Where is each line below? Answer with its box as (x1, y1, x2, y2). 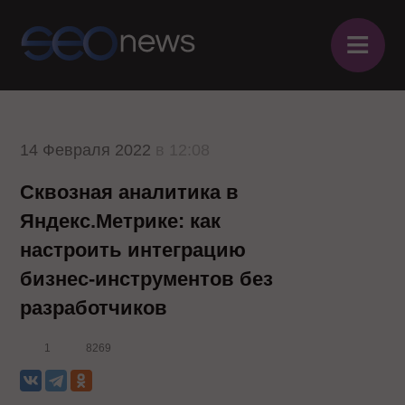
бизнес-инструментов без (20, 268, 274, 290)
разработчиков (20, 297, 168, 319)
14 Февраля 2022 (20, 141, 152, 159)
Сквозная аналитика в (20, 181, 240, 203)
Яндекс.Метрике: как (20, 210, 221, 232)
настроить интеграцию (20, 239, 247, 261)
